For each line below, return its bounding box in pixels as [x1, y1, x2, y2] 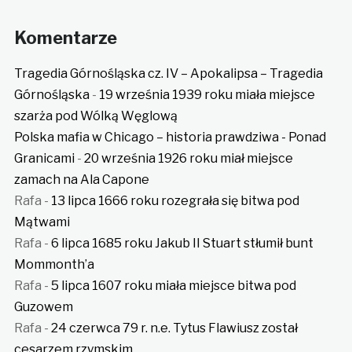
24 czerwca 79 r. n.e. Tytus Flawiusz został [50, 321, 298, 336]
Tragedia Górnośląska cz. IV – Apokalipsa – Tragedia [13, 66, 323, 82]
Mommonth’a [13, 257, 94, 273]
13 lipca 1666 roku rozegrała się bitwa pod [50, 193, 299, 209]
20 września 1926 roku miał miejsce [83, 151, 293, 167]
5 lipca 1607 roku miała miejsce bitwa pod [50, 278, 296, 294]
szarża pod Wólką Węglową [13, 108, 178, 124]
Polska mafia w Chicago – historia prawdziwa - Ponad [13, 130, 326, 145]
